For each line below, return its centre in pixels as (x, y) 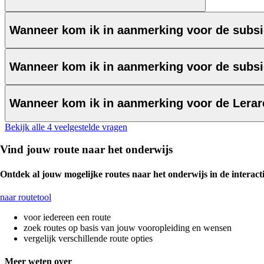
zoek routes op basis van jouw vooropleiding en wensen (128, 227)
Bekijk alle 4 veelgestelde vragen (66, 127)
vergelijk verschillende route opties (88, 238)
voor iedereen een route (67, 217)
